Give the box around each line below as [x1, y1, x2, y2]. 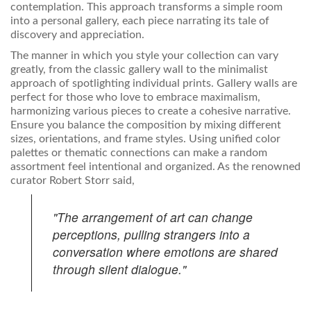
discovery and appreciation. [10, 29, 144, 41]
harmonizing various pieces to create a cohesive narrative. [10, 106, 291, 117]
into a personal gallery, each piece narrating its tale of [10, 15, 269, 27]
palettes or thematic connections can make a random [10, 147, 267, 159]
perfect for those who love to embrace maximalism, [10, 92, 260, 103]
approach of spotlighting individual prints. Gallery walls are [10, 78, 297, 90]
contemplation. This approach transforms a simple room [10, 1, 283, 13]
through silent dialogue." [53, 260, 186, 278]
